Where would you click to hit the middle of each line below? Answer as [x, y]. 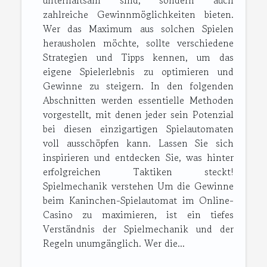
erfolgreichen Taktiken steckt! [138, 172]
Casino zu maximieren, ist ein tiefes [138, 215]
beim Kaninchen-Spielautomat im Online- [138, 201]
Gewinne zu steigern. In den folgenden [138, 86]
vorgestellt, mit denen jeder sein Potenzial [138, 115]
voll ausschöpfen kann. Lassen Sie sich [138, 143]
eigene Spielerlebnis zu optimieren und [138, 72]
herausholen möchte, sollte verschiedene [138, 43]
